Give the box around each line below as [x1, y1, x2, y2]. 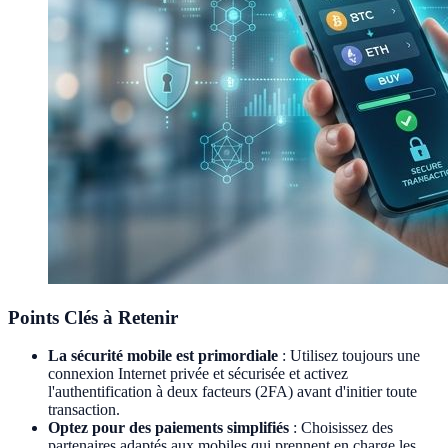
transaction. [48, 401, 120, 419]
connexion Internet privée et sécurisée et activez [48, 365, 348, 383]
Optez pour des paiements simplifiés [48, 419, 289, 437]
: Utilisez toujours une [278, 347, 420, 365]
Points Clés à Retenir [8, 306, 178, 328]
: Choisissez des [289, 419, 393, 437]
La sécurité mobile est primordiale [48, 347, 278, 365]
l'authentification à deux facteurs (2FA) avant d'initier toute [48, 383, 417, 401]
